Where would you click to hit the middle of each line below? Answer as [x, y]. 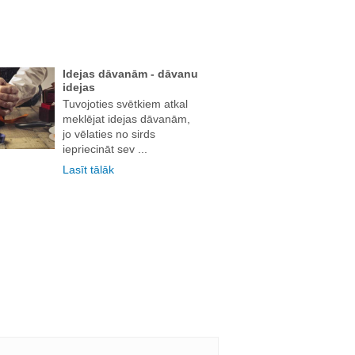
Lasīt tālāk [88, 169]
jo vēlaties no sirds [109, 134]
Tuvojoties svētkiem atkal [125, 103]
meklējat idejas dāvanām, [126, 118]
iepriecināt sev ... [105, 149]
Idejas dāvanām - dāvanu [130, 73]
